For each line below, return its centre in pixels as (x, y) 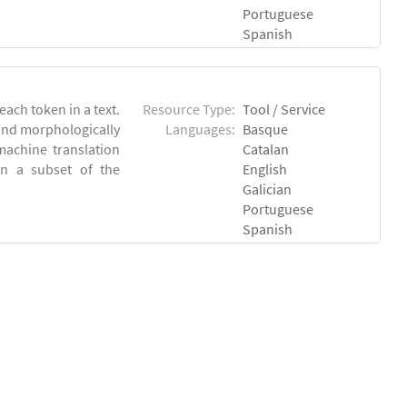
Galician (268, 189)
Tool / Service (284, 109)
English (265, 169)
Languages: (201, 129)
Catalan (266, 149)
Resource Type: (189, 109)
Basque (266, 129)
